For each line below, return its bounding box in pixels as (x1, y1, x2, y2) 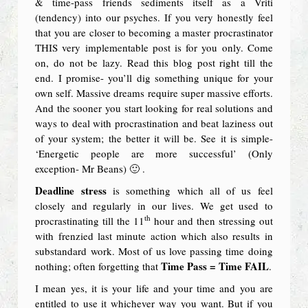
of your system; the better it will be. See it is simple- (35, 131, 273, 145)
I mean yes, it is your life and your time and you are (35, 281, 273, 295)
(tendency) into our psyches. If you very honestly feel (35, 10, 273, 24)
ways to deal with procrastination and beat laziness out (35, 116, 273, 130)
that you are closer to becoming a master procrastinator (35, 25, 273, 39)
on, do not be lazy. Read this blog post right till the (35, 56, 273, 69)
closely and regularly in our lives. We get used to (35, 199, 273, 212)
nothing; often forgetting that (35, 259, 162, 273)
